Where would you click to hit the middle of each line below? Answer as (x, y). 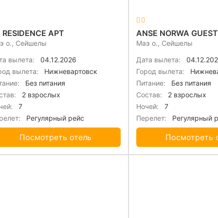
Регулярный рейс (54, 118)
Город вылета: (160, 72)
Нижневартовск (70, 72)
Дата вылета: (158, 60)
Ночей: (147, 107)
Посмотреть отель (55, 137)
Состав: (149, 95)
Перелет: (151, 118)
